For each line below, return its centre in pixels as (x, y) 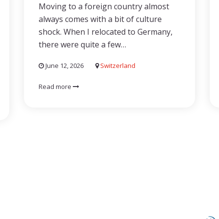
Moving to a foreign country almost (104, 6)
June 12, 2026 (64, 66)
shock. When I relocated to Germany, (106, 32)
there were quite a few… (82, 44)
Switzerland (118, 66)
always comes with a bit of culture (100, 19)
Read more (56, 87)
